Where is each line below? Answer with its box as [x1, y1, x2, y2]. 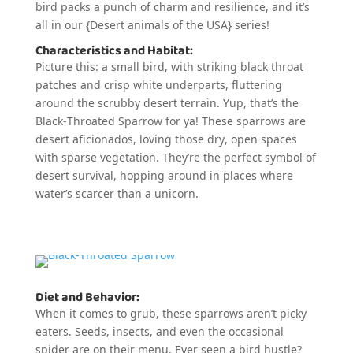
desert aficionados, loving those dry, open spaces [35, 132, 297, 147]
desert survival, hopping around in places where [35, 168, 293, 183]
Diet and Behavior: [35, 288, 139, 307]
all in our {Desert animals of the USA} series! [35, 17, 269, 32]
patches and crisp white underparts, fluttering [35, 77, 282, 92]
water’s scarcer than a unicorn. [35, 186, 199, 201]
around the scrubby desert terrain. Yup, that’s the [35, 95, 299, 110]
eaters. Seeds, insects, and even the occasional [35, 324, 284, 339]
